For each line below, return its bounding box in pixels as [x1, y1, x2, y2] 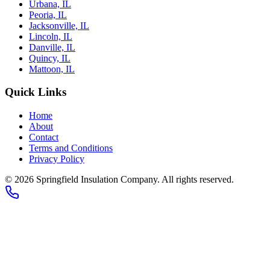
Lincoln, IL [29, 31, 72, 42]
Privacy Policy [29, 154, 84, 164]
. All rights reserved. [157, 174, 234, 184]
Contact [29, 132, 58, 142]
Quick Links [5, 86, 66, 99]
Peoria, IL [29, 9, 67, 20]
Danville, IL [29, 42, 75, 52]
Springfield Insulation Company [36, 174, 157, 184]
